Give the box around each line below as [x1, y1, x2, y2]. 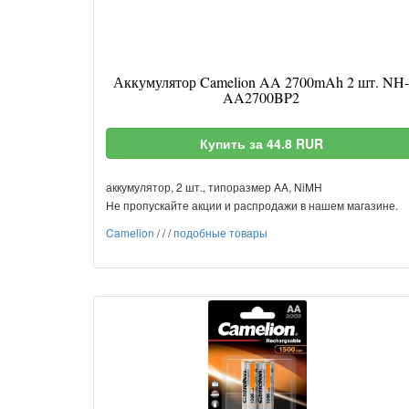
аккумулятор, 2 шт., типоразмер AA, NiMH [106, 179, 322, 194]
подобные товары [173, 225, 267, 240]
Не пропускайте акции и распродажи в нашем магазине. [106, 197, 398, 213]
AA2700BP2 [223, 88, 299, 107]
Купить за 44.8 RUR [199, 134, 323, 152]
